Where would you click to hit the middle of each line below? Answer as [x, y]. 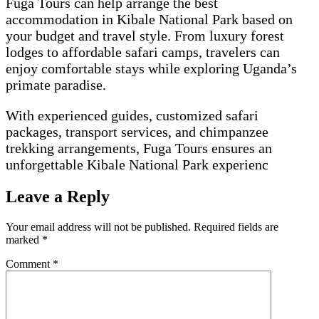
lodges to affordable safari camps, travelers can [143, 52]
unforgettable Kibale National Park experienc [137, 165]
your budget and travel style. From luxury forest [145, 36]
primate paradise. [56, 85]
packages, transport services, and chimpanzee [137, 132]
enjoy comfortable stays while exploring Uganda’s [151, 69]
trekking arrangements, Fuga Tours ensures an [139, 148]
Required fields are [236, 226]
